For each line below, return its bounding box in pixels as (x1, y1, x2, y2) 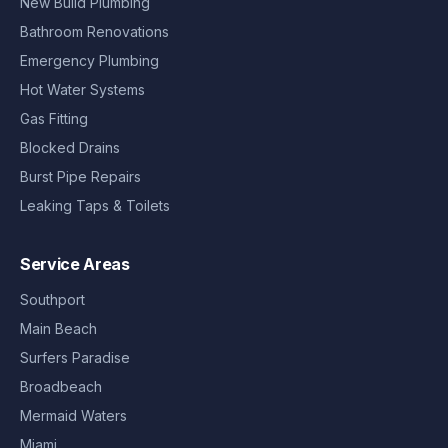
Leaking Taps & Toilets (20, 196, 170, 214)
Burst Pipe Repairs (20, 167, 141, 185)
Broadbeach (20, 377, 102, 395)
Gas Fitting (20, 109, 88, 127)
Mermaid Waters (20, 406, 127, 424)
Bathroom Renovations (20, 22, 169, 40)
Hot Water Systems (20, 80, 145, 98)
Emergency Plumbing (20, 51, 159, 69)
